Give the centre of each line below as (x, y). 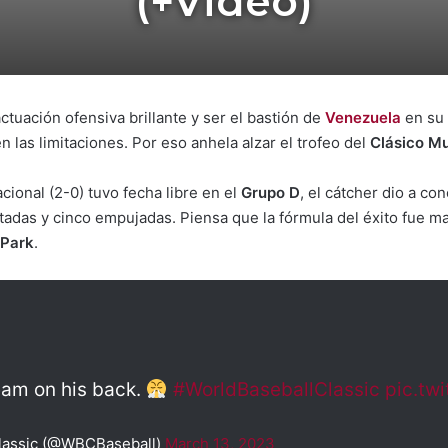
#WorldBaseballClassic (276, 389)
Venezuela (363, 117)
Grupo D (270, 192)
